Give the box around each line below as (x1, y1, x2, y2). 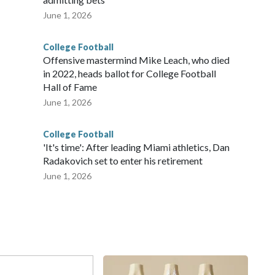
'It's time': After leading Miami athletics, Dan (43, 141, 230, 153)
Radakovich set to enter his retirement (43, 155, 203, 167)
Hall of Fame (43, 81, 97, 93)
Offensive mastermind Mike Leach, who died (43, 54, 230, 66)
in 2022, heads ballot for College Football (43, 68, 216, 80)
